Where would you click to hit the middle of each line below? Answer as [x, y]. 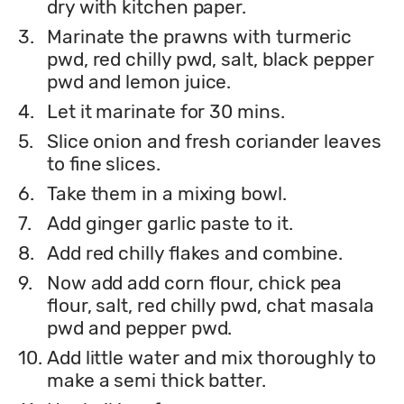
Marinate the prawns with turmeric [200, 36]
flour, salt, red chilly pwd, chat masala [211, 305]
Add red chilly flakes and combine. [195, 252]
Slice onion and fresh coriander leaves [214, 141]
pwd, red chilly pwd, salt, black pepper [211, 59]
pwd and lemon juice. [139, 81]
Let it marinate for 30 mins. [166, 111]
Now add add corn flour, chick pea [195, 282]
